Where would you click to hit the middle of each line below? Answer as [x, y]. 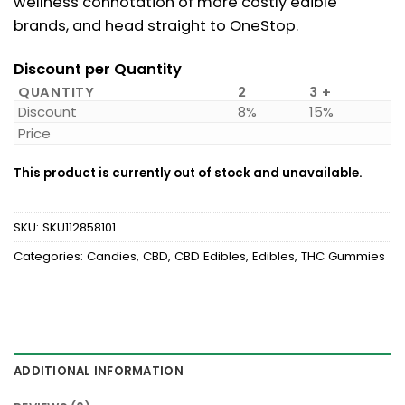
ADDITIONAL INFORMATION [99, 371]
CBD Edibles [210, 256]
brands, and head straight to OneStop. [156, 26]
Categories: [50, 256]
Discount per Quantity [98, 69]
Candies [112, 256]
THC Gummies [343, 256]
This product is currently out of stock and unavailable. [188, 173]
